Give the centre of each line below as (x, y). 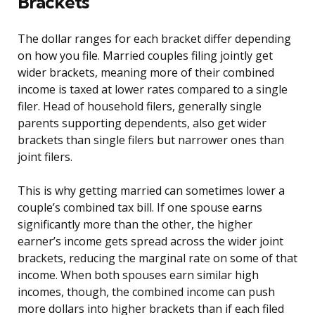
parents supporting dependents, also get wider (142, 123)
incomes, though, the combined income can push (146, 292)
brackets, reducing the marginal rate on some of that (157, 258)
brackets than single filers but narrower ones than (151, 140)
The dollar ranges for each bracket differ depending (154, 39)
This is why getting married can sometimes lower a (151, 191)
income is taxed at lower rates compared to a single (153, 90)
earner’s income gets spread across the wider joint (150, 242)
